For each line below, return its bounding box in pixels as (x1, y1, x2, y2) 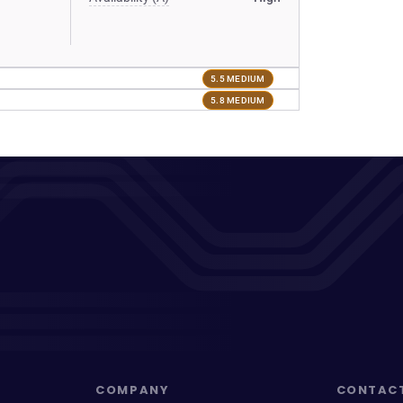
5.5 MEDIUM (210, 73, 265, 84)
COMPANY (95, 381, 170, 399)
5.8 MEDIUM (210, 94, 265, 105)
